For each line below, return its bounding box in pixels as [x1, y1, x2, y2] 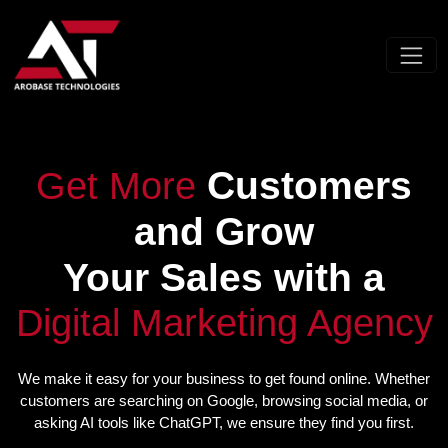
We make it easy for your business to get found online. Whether [18, 369, 430, 387]
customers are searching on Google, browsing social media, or [20, 391, 428, 409]
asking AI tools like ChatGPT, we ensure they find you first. [34, 413, 414, 431]
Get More [36, 165, 207, 207]
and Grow [134, 210, 314, 253]
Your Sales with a [63, 256, 385, 299]
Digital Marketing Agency [15, 302, 433, 344]
